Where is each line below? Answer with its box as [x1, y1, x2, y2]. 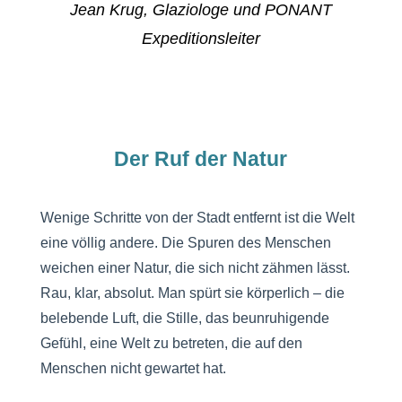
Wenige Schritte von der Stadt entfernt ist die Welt [39, 210, 354, 226]
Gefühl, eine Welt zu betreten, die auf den [39, 336, 302, 352]
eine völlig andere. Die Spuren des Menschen [39, 235, 331, 251]
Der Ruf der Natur [114, 147, 288, 171]
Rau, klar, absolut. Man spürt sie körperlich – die [39, 285, 345, 301]
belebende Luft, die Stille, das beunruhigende [39, 310, 329, 327]
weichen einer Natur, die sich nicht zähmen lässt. [39, 260, 350, 276]
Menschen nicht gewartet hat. [39, 361, 226, 377]
